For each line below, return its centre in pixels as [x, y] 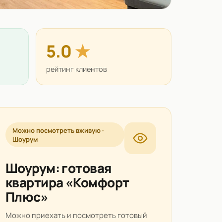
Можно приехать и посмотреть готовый [76, 216]
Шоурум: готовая [58, 168]
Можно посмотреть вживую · [58, 131]
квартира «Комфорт [67, 183]
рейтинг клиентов [76, 69]
